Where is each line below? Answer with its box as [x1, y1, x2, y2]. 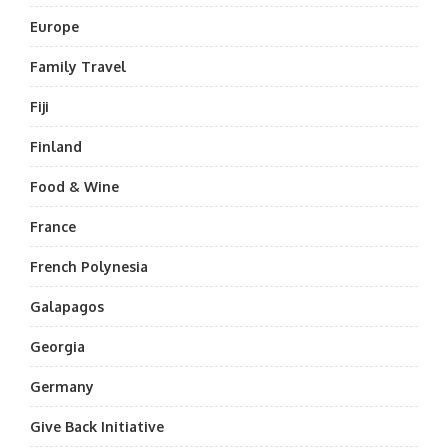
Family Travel [30, 58, 126, 75]
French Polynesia [30, 258, 148, 275]
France [30, 218, 76, 235]
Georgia [30, 338, 85, 355]
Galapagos [30, 298, 104, 315]
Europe [30, 18, 79, 35]
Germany [30, 378, 94, 395]
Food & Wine [30, 178, 119, 195]
